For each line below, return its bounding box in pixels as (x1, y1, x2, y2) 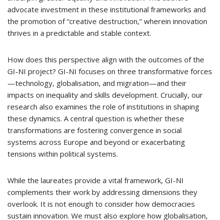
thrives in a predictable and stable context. (7, 28, 151, 38)
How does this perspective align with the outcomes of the (7, 55, 204, 64)
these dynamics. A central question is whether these (7, 113, 184, 123)
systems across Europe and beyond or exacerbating (7, 137, 185, 147)
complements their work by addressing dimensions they (7, 187, 197, 197)
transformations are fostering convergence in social (7, 125, 182, 135)
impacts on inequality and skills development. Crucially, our (7, 90, 203, 100)
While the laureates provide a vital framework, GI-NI (7, 175, 184, 185)
